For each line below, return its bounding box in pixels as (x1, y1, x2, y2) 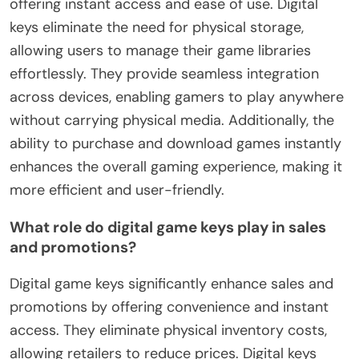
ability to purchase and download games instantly (10, 133, 341, 153)
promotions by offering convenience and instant (10, 296, 329, 317)
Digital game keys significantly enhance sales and (10, 273, 333, 293)
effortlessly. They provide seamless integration (10, 63, 319, 83)
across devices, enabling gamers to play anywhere (10, 87, 344, 107)
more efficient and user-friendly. (10, 179, 224, 200)
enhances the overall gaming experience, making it (10, 156, 342, 176)
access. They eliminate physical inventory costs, (10, 320, 327, 340)
